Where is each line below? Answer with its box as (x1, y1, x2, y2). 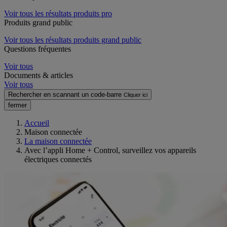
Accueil (24, 118, 49, 127)
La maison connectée (24, 136, 92, 145)
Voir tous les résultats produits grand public (4, 35, 141, 44)
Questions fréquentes (4, 44, 71, 53)
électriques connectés (24, 155, 92, 164)
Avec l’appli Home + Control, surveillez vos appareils (24, 145, 196, 155)
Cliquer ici (124, 91, 147, 98)
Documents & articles (4, 70, 73, 80)
